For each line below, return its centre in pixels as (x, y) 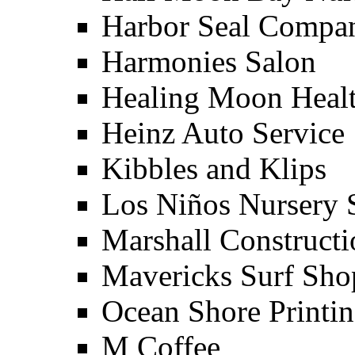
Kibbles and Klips (214, 168)
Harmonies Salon (209, 61)
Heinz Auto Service (223, 133)
